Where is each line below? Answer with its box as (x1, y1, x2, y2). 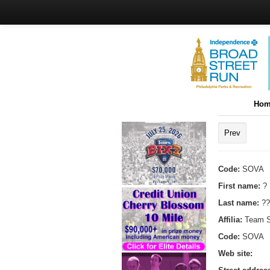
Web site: (218, 248, 253, 258)
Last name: (218, 198, 262, 207)
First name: (218, 181, 263, 190)
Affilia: (218, 215, 245, 224)
